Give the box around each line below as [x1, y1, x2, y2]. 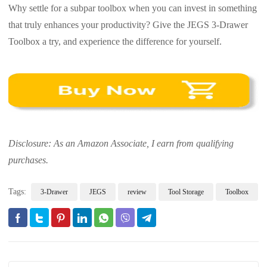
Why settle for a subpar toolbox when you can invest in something [8, 3, 257, 14]
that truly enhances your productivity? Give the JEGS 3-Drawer [8, 20, 248, 30]
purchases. [8, 155, 48, 166]
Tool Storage [168, 188, 204, 197]
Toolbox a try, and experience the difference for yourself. [8, 36, 222, 47]
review [128, 188, 147, 197]
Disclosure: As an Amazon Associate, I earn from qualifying [8, 138, 234, 149]
